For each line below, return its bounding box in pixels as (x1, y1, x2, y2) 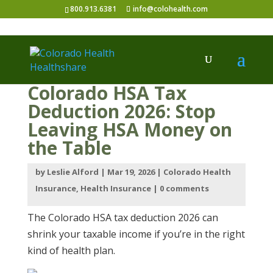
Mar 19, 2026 (107, 166, 155, 178)
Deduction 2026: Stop (27, 99, 216, 124)
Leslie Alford (46, 166, 99, 178)
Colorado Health (163, 166, 231, 178)
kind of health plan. (27, 244, 115, 258)
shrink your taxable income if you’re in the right (27, 227, 245, 241)
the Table (27, 135, 112, 160)
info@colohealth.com (133, 4, 208, 14)
